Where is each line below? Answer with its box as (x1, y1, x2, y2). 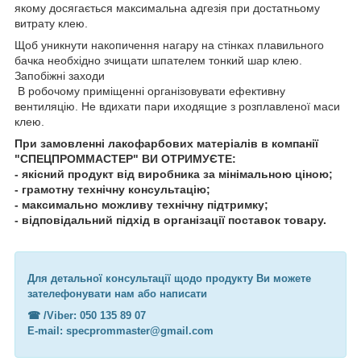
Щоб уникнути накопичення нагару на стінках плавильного (15, 39, 324, 52)
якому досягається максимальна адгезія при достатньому (15, 2, 320, 15)
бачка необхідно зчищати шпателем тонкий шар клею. (15, 54, 302, 68)
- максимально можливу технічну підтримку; (15, 198, 268, 212)
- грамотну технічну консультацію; (15, 183, 210, 197)
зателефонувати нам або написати (27, 288, 207, 301)
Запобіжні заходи (15, 69, 105, 83)
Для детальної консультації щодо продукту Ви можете (27, 272, 311, 285)
